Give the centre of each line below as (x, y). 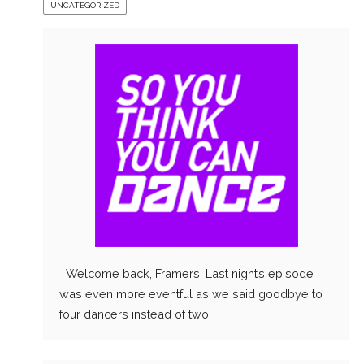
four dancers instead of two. (135, 314)
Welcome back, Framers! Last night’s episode (186, 273)
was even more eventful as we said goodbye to (191, 294)
